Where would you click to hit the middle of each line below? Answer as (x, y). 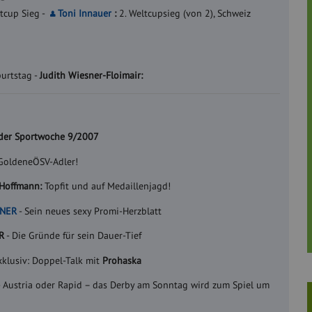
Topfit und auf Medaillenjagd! (107, 186)
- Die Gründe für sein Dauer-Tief (73, 236)
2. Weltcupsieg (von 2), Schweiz (185, 14)
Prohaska (122, 260)
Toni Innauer (84, 14)
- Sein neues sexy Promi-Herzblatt (89, 211)
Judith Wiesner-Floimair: (92, 75)
